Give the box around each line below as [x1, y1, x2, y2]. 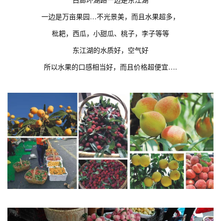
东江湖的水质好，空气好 [73, 45, 148, 55]
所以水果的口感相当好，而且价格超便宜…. [44, 62, 177, 72]
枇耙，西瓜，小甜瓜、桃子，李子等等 [52, 28, 169, 38]
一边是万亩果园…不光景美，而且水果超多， [41, 11, 180, 22]
